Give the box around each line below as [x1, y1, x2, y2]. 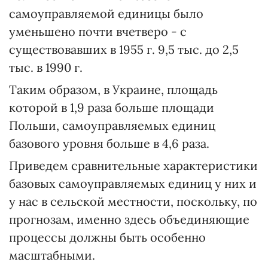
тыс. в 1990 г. [9, 60, 83, 75]
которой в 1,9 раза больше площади [9, 100, 214, 115]
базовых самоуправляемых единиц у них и [9, 176, 257, 191]
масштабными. [9, 248, 95, 263]
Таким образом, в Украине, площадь [9, 82, 218, 97]
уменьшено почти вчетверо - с [9, 24, 187, 39]
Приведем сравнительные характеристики [9, 158, 258, 173]
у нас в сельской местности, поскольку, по [9, 194, 257, 209]
